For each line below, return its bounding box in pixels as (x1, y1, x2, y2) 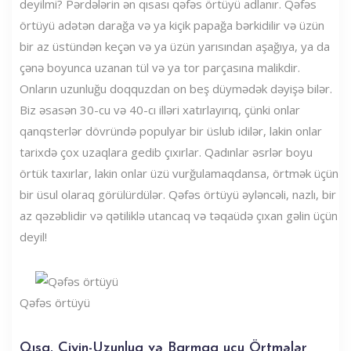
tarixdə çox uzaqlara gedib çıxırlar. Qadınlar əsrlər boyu (20, 143, 313, 160)
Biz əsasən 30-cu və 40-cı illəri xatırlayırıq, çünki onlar (20, 101, 300, 118)
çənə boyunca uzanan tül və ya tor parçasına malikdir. (20, 59, 300, 75)
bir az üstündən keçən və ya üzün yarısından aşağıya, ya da (20, 38, 330, 54)
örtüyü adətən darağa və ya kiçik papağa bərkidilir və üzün (20, 16, 324, 33)
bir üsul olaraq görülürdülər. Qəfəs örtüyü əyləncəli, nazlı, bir (20, 186, 336, 202)
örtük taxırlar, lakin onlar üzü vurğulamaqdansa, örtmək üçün (20, 165, 338, 181)
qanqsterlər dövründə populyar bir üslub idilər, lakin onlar (20, 122, 322, 139)
